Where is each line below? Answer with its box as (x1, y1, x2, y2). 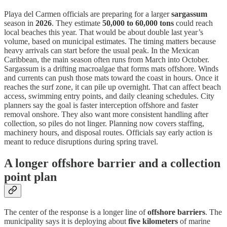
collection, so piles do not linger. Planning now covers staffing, (4, 119, 204, 128)
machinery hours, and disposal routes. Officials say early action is (4, 128, 212, 137)
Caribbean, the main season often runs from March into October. (4, 55, 209, 64)
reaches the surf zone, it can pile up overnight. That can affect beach (4, 83, 221, 92)
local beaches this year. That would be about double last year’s (4, 28, 203, 37)
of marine (178, 217, 210, 226)
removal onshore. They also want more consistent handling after (4, 110, 208, 119)
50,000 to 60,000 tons (102, 19, 174, 28)
